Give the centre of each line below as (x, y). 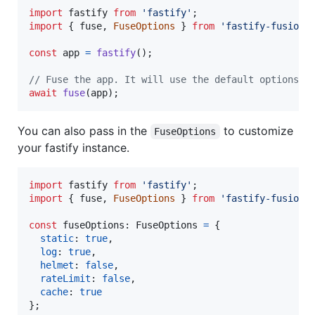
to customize (258, 130)
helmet (57, 265)
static (57, 238)
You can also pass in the (84, 130)
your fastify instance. (73, 147)
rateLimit (65, 278)
